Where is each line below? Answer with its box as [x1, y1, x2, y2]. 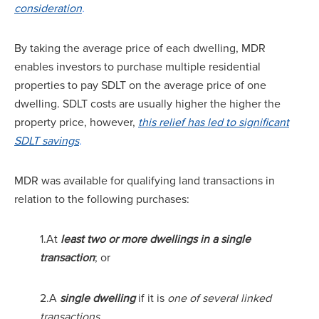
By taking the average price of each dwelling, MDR [14, 40, 266, 56]
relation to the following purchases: [14, 191, 192, 207]
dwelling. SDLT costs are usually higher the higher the [14, 95, 281, 112]
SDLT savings [14, 132, 79, 149]
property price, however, [14, 114, 138, 130]
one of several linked [167, 289, 271, 305]
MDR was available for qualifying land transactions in [14, 172, 275, 189]
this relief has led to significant [138, 114, 289, 130]
